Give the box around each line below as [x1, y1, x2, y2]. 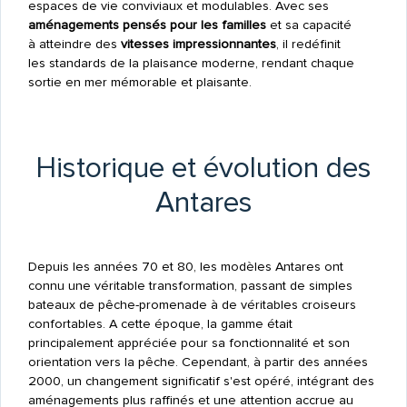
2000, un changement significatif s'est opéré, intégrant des [27, 372, 374, 389]
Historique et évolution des [35, 150, 372, 186]
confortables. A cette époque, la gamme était [27, 315, 293, 332]
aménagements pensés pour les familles [27, 16, 266, 33]
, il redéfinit [275, 35, 341, 52]
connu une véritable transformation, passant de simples [27, 277, 352, 293]
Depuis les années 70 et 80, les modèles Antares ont [27, 258, 343, 274]
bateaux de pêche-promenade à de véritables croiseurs [27, 296, 356, 313]
